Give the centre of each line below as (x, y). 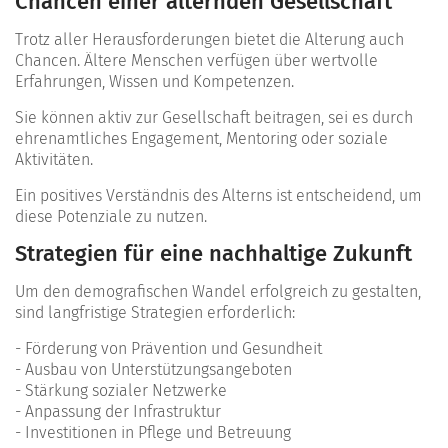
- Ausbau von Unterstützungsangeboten (153, 369)
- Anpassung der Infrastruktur (118, 411)
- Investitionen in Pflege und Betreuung (153, 432)
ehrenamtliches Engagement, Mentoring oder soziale (201, 138)
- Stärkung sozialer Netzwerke (121, 390)
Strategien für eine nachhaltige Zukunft (213, 253)
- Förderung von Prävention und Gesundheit (168, 348)
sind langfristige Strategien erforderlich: (155, 312)
